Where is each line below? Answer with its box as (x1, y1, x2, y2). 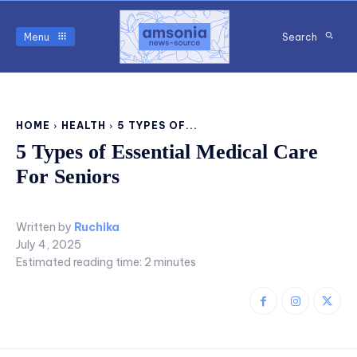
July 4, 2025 (16, 237, 81, 253)
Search (282, 30, 317, 43)
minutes (151, 255, 196, 270)
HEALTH (61, 120, 106, 132)
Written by (16, 220, 72, 235)
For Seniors (16, 165, 120, 189)
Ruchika (74, 220, 120, 235)
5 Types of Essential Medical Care (16, 140, 318, 164)
